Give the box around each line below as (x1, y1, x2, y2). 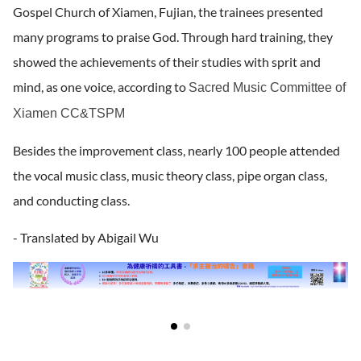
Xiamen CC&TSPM (13, 106, 125, 120)
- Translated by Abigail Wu (13, 229, 159, 245)
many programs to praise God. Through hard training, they (13, 28, 333, 44)
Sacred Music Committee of (189, 80, 346, 94)
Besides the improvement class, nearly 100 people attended (13, 142, 340, 158)
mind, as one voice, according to (13, 78, 189, 94)
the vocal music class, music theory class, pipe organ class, (13, 167, 327, 183)
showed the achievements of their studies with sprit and (13, 53, 321, 69)
